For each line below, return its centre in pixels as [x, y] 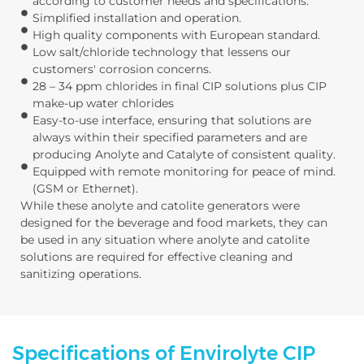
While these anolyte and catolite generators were [160, 206]
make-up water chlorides [103, 103]
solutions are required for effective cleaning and [156, 257]
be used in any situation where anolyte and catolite [165, 240]
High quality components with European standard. [176, 35]
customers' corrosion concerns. [122, 69]
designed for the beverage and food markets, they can [174, 223]
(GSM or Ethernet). [85, 188]
